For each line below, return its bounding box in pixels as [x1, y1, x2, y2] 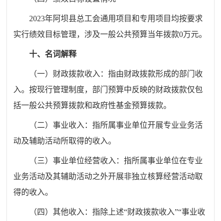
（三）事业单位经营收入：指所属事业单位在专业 [29, 156, 203, 165]
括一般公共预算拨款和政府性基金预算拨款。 [13, 101, 172, 110]
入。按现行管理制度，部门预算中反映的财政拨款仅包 [13, 85, 203, 94]
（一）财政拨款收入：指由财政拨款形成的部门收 [29, 70, 203, 78]
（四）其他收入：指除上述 [29, 208, 124, 217]
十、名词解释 [29, 50, 77, 59]
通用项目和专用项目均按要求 [100, 14, 203, 23]
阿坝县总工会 [53, 14, 101, 23]
